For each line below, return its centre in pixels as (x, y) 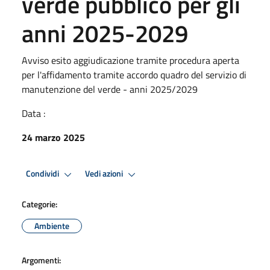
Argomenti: (41, 260)
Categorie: (39, 204)
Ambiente (52, 225)
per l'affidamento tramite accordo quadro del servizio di (134, 74)
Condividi (43, 174)
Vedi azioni (105, 174)
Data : (33, 113)
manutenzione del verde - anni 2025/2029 (110, 89)
